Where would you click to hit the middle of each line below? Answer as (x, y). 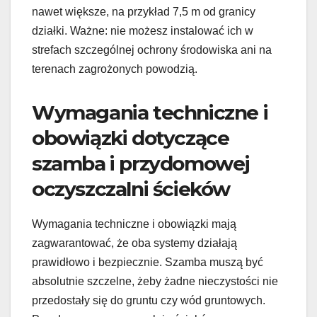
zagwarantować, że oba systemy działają (134, 243)
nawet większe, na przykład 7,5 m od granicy (144, 12)
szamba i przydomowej (141, 164)
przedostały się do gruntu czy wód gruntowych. (149, 301)
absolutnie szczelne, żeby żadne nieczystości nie (155, 282)
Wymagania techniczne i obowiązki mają (134, 224)
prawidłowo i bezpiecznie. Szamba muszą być (148, 263)
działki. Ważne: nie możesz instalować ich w (143, 31)
